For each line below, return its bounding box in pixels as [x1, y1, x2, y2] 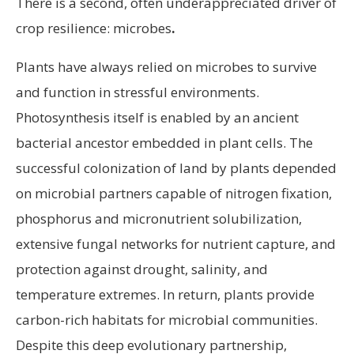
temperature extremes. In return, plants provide [16, 285, 314, 304]
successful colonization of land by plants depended [16, 159, 337, 178]
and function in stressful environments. [16, 83, 259, 102]
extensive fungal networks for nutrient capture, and [16, 235, 336, 254]
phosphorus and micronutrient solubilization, [16, 209, 302, 228]
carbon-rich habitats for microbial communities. [16, 311, 318, 330]
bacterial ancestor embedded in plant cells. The [16, 134, 313, 153]
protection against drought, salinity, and [16, 260, 268, 279]
